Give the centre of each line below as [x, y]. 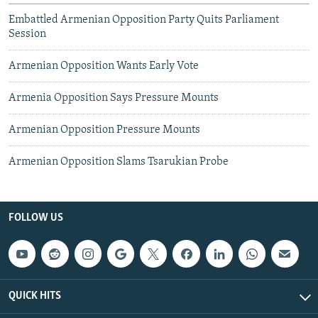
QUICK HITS [35, 296]
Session [27, 34]
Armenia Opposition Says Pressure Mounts [114, 98]
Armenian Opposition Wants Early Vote [104, 66]
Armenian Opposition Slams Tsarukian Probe [119, 162]
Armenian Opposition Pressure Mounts [104, 130]
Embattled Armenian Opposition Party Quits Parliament [144, 20]
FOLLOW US [36, 218]
